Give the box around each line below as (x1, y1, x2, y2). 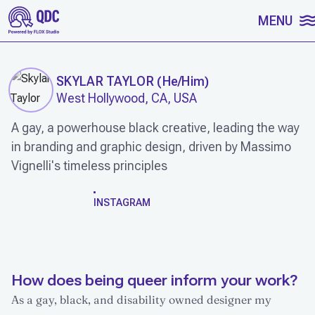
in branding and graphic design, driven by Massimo (11, 139, 291, 154)
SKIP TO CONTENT (17, 11, 115, 25)
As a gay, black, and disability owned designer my (11, 292, 271, 307)
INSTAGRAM (94, 196, 150, 208)
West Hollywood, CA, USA (56, 91, 197, 105)
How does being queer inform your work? (11, 271, 297, 289)
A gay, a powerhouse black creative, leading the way (11, 120, 300, 135)
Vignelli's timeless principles (11, 158, 167, 173)
